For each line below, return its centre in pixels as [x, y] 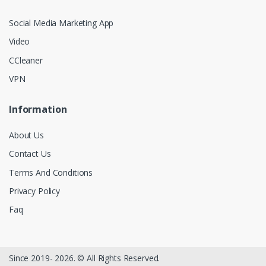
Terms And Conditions [51, 172]
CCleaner [26, 60]
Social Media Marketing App [61, 23]
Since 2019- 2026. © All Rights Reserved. [85, 258]
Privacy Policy [34, 191]
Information [38, 109]
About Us [26, 135]
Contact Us [30, 154]
